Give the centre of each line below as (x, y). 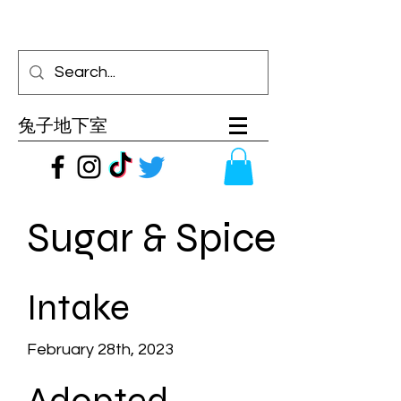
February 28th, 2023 (100, 350)
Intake (78, 307)
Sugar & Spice (151, 238)
